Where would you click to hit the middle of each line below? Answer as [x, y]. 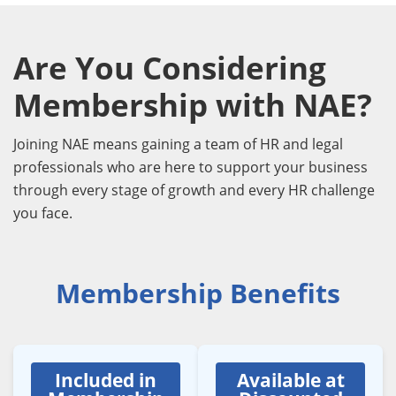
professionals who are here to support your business [190, 167]
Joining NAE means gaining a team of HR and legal [178, 144]
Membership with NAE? [193, 104]
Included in [106, 380]
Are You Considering [170, 67]
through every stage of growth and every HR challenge [194, 190]
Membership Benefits [198, 293]
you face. [43, 213]
